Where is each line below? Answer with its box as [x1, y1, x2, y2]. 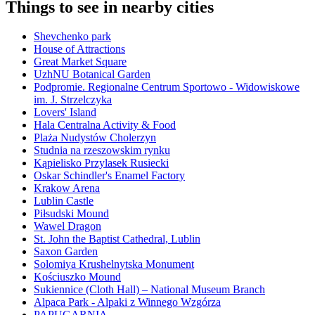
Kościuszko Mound [34, 271, 121, 283]
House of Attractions [34, 43, 125, 56]
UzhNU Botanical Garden [34, 68, 150, 81]
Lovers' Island [34, 106, 96, 119]
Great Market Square [34, 56, 127, 68]
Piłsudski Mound [34, 207, 109, 220]
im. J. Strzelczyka [34, 94, 112, 106]
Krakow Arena [34, 182, 100, 195]
